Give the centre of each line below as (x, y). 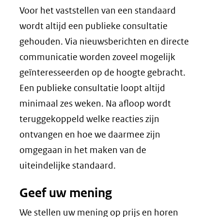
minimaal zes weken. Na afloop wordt (95, 103)
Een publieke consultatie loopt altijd (92, 88)
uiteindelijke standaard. (68, 165)
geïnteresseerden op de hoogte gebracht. (102, 72)
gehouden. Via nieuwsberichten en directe (104, 41)
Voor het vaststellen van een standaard (98, 10)
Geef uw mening (66, 193)
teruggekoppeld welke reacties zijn (89, 119)
